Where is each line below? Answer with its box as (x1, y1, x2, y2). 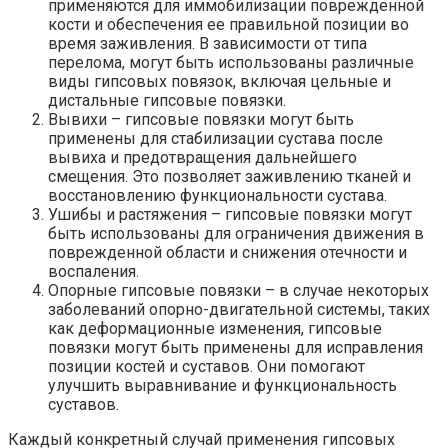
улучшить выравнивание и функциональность (48, 375, 397, 395)
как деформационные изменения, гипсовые (48, 318, 382, 338)
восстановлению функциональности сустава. (48, 185, 387, 205)
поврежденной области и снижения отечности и (48, 242, 407, 262)
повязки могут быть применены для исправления (48, 337, 423, 357)
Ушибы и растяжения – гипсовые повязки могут (48, 204, 412, 224)
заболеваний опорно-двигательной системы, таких (48, 299, 430, 319)
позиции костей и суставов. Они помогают (48, 356, 365, 376)
